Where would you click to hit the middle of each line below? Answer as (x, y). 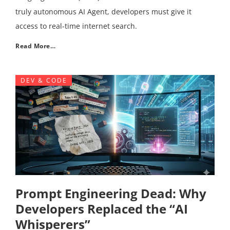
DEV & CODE (44, 80)
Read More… (35, 46)
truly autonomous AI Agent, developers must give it (103, 12)
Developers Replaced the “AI (102, 209)
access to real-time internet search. (76, 26)
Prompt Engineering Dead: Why (111, 193)
